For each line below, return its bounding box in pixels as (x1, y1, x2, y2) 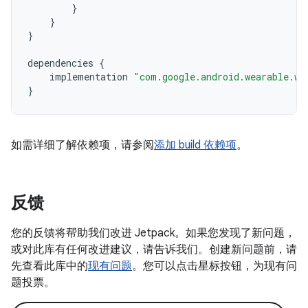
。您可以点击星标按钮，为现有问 (132, 259, 297, 273)
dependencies (27, 56, 93, 69)
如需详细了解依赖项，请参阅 (11, 138, 154, 152)
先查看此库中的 (11, 259, 88, 273)
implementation (49, 70, 128, 83)
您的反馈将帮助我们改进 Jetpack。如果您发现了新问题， (11, 226, 296, 240)
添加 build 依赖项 (154, 138, 236, 152)
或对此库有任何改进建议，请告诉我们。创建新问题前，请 (11, 243, 297, 256)
